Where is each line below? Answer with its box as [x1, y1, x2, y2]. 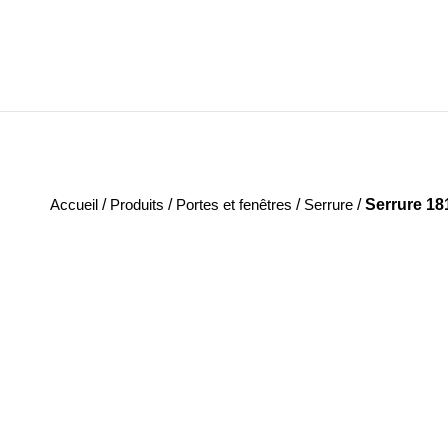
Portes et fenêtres [176, 196, 292, 213]
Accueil [50, 196, 98, 213]
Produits [110, 196, 164, 213]
